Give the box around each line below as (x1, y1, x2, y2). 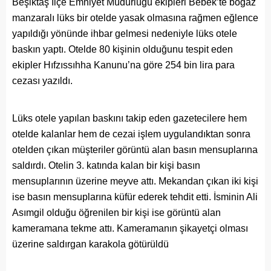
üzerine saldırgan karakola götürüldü (12, 239, 169, 250)
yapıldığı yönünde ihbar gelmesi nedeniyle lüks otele (12, 28, 237, 39)
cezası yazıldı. (12, 76, 73, 87)
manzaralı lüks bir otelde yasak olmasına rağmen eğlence (12, 13, 258, 24)
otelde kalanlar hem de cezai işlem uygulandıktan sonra (12, 129, 250, 140)
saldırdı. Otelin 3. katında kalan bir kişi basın (12, 160, 200, 171)
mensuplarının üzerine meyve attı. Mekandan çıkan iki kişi (12, 176, 258, 187)
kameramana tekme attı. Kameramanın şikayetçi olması (12, 223, 248, 234)
